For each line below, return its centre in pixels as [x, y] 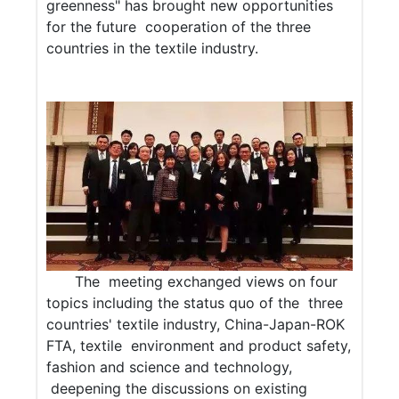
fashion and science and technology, [170, 367]
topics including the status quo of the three [195, 303]
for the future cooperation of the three [179, 27]
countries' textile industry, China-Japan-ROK [196, 325]
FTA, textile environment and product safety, [199, 346]
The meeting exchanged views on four [207, 282]
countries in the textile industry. [153, 49]
